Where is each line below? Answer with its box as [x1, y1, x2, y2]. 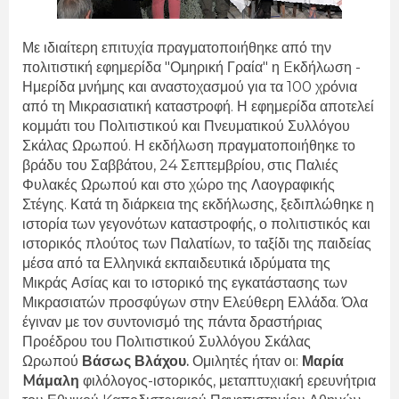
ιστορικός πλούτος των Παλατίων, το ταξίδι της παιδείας [22, 234, 371, 252]
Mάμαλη [22, 371, 79, 389]
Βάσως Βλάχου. [82, 352, 189, 370]
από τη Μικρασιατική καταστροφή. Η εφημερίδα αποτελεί [22, 97, 374, 115]
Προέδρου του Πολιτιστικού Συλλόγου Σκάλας [22, 332, 311, 350]
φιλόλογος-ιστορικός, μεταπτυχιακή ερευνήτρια [79, 371, 376, 389]
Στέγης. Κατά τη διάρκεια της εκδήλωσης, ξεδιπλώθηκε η [22, 195, 374, 213]
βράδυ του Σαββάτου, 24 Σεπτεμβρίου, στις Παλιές [22, 156, 338, 174]
